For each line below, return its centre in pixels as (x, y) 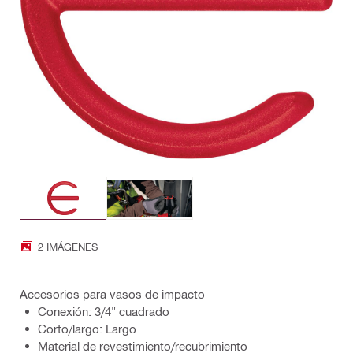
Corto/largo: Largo (87, 329)
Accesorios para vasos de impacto (112, 294)
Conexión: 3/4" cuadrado (104, 312)
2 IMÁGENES (68, 246)
